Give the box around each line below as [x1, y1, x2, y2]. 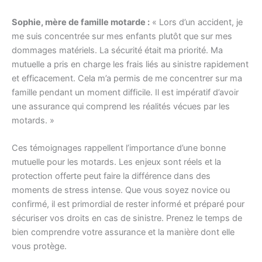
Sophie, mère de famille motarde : [12, 16, 150, 27]
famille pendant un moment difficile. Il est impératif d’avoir [12, 87, 239, 98]
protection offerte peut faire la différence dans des [12, 171, 211, 182]
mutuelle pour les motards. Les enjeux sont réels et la [12, 157, 221, 168]
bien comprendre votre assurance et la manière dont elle [12, 227, 235, 238]
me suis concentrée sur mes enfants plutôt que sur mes [12, 30, 232, 42]
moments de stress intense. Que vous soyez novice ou [12, 185, 230, 196]
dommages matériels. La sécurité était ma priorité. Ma [12, 44, 223, 56]
